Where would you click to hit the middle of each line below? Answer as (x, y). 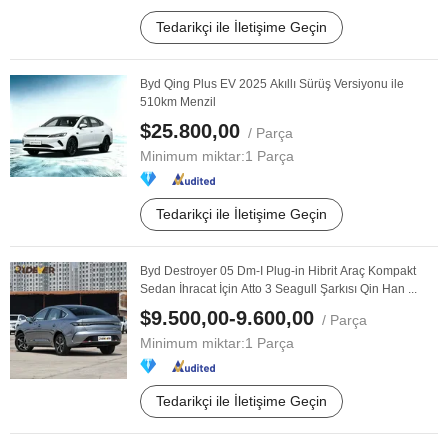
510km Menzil (178, 102)
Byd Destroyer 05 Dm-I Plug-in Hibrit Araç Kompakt (278, 271)
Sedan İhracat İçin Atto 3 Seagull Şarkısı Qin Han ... (278, 289)
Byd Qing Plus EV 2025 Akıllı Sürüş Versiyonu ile (272, 84)
